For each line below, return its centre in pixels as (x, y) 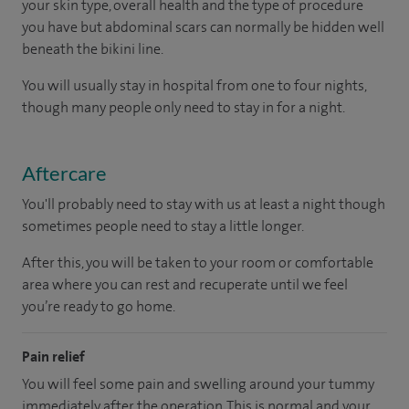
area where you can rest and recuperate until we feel (185, 284)
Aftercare (64, 173)
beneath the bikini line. (93, 48)
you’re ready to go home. (99, 306)
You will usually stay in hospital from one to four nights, (194, 85)
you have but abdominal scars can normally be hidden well (203, 26)
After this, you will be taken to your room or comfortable (198, 262)
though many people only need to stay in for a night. (184, 107)
